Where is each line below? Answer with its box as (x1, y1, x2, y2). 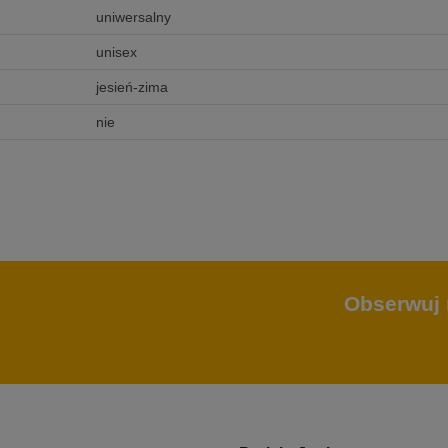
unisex (95, 44, 137, 61)
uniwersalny (95, 9, 171, 26)
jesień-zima (95, 79, 168, 96)
